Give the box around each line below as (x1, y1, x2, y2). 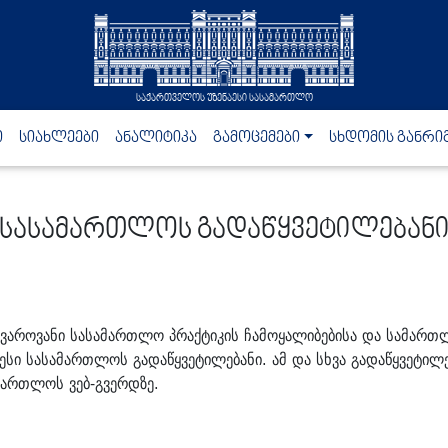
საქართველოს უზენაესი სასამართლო (135, 93, 313, 103)
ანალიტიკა (114, 130, 197, 146)
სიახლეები (18, 130, 99, 146)
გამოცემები (212, 130, 300, 146)
